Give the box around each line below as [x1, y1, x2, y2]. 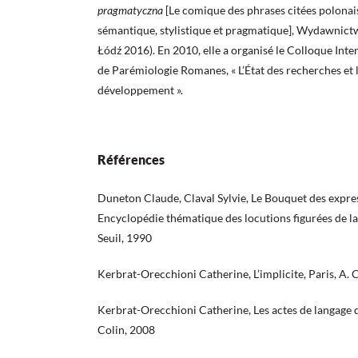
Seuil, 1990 [97, 231, 152, 245]
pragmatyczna [97, 3, 165, 18]
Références [97, 152, 165, 168]
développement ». [97, 83, 183, 97]
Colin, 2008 [97, 323, 155, 337]
